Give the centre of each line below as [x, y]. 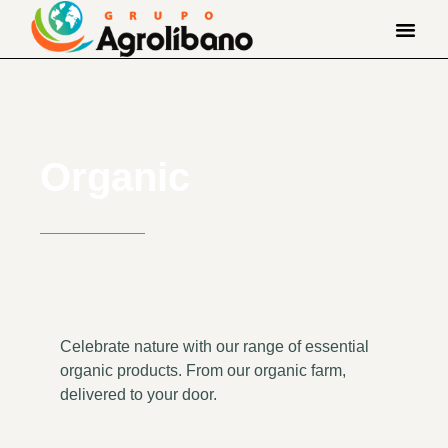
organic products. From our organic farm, [203, 370]
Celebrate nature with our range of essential [214, 346]
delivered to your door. [138, 394]
